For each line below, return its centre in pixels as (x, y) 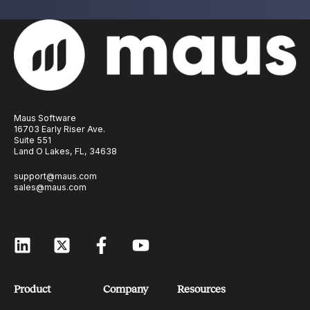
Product (32, 289)
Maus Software (45, 118)
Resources (201, 289)
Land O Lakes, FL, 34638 (65, 152)
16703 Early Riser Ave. (60, 129)
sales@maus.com (50, 187)
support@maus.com (55, 176)
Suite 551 (33, 140)
